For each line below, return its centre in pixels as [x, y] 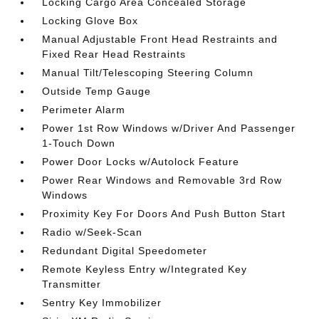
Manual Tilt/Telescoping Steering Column [148, 73]
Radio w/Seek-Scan [93, 232]
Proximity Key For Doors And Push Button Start [164, 214]
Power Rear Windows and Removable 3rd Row [162, 180]
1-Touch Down [79, 143]
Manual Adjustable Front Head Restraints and [160, 39]
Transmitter [72, 284]
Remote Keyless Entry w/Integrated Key [145, 269]
